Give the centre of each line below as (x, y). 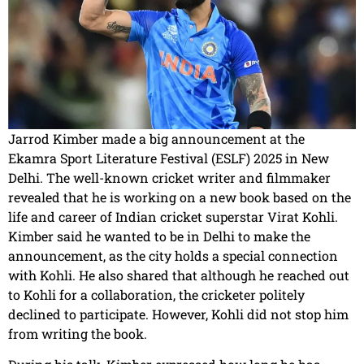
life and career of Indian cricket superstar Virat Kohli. (173, 217)
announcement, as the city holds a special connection (173, 256)
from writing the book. (78, 334)
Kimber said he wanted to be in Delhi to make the (159, 236)
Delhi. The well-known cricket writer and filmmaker (169, 178)
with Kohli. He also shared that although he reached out (179, 275)
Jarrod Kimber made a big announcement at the (156, 139)
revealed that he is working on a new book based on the (180, 197)
